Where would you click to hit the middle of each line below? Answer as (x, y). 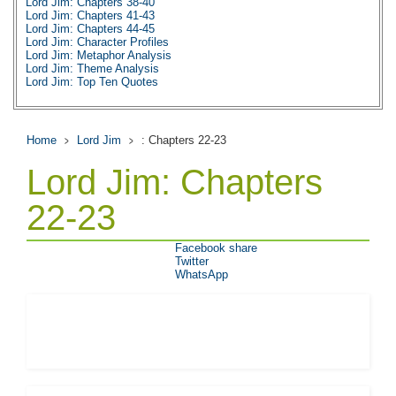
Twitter (192, 261)
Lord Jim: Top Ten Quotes (92, 82)
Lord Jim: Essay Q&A (82, 108)
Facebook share (216, 248)
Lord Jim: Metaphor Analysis (99, 55)
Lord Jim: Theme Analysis (92, 69)
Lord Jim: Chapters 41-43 (90, 15)
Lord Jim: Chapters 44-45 (90, 29)
